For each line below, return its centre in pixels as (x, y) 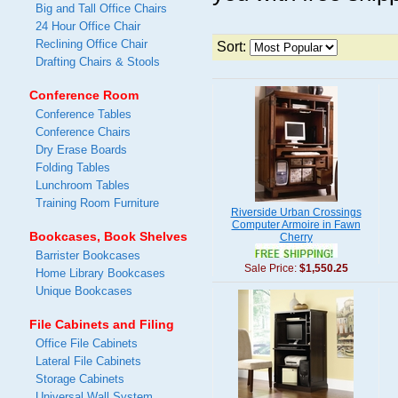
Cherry (296, 237)
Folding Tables (73, 167)
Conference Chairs (83, 132)
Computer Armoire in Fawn (296, 225)
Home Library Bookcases (100, 273)
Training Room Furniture (97, 203)
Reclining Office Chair (92, 44)
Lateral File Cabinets (88, 361)
